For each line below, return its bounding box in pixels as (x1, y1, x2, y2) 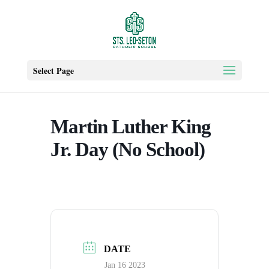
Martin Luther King (50, 116, 211, 138)
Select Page (32, 64, 74, 77)
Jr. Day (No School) (50, 139, 205, 160)
